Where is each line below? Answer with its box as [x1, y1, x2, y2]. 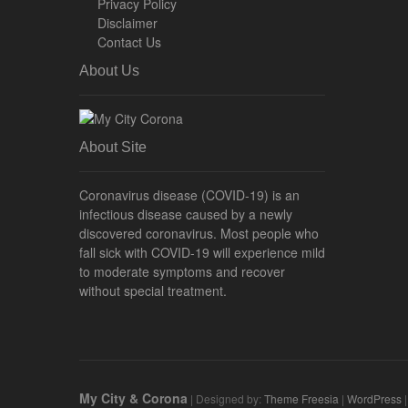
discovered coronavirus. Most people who [79, 224, 319, 242]
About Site [79, 139, 147, 155]
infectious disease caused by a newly [79, 205, 292, 223]
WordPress [347, 391, 402, 406]
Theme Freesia [264, 391, 339, 406]
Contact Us [97, 33, 161, 51]
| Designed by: [188, 391, 264, 406]
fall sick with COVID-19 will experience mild [79, 243, 325, 261]
